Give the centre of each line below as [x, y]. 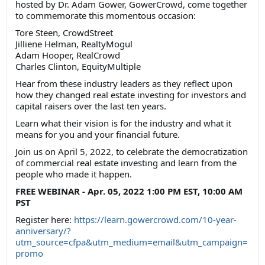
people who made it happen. [75, 174]
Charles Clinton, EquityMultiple [79, 67]
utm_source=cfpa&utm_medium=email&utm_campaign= [132, 242]
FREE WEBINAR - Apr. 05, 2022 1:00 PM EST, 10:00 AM [129, 191]
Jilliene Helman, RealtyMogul [75, 44]
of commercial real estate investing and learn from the [126, 163]
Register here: [45, 220]
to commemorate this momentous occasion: [107, 16]
